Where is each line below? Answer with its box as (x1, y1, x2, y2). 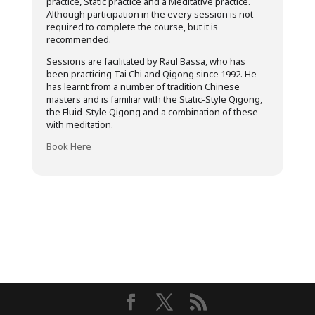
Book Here (46, 140, 91, 153)
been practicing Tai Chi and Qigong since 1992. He (46, 67, 257, 80)
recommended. (46, 33, 111, 46)
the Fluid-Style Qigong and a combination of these (46, 105, 258, 118)
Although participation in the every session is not (46, 8, 253, 20)
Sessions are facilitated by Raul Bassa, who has (46, 55, 245, 67)
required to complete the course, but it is (46, 20, 218, 33)
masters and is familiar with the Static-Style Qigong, (46, 93, 262, 105)
